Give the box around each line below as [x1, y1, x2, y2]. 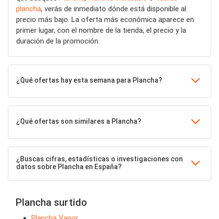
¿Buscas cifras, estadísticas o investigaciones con [16, 154, 183, 163]
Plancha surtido [16, 196, 87, 208]
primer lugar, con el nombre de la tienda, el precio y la [16, 25, 186, 35]
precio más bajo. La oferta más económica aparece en [16, 15, 194, 24]
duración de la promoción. [16, 36, 100, 45]
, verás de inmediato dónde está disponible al [41, 4, 186, 13]
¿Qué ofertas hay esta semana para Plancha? [16, 76, 162, 84]
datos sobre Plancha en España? [16, 162, 122, 171]
